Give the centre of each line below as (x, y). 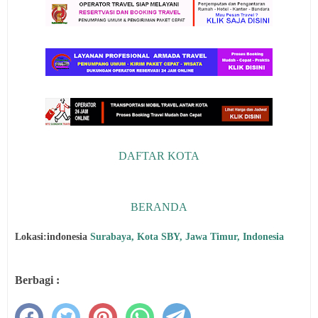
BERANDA (159, 207)
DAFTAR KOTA (159, 155)
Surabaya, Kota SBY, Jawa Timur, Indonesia (187, 236)
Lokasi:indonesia (53, 236)
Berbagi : (37, 280)
